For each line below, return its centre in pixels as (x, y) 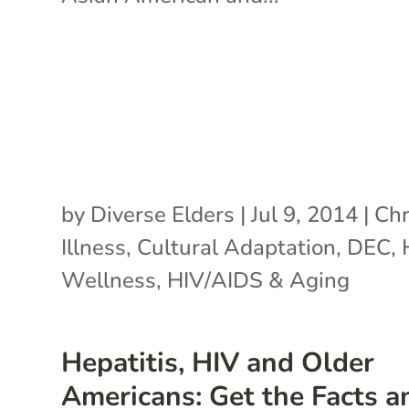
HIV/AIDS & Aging (259, 280)
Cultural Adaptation (237, 247)
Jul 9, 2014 (305, 214)
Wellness (109, 280)
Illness (94, 247)
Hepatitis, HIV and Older (218, 362)
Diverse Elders (163, 214)
